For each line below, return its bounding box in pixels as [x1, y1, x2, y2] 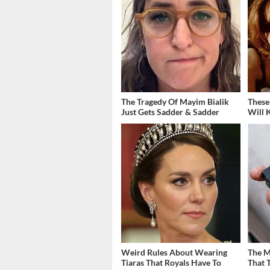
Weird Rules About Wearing [121, 246, 227, 257]
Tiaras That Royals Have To [121, 257, 221, 268]
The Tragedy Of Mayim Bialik [121, 96, 229, 107]
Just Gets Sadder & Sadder [121, 106, 219, 117]
